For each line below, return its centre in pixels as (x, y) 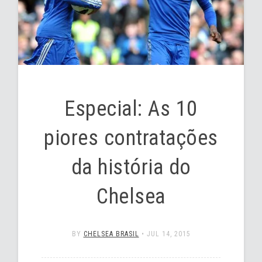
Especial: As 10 (131, 109)
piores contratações (131, 138)
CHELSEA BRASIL (111, 234)
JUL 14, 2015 (168, 234)
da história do (131, 168)
